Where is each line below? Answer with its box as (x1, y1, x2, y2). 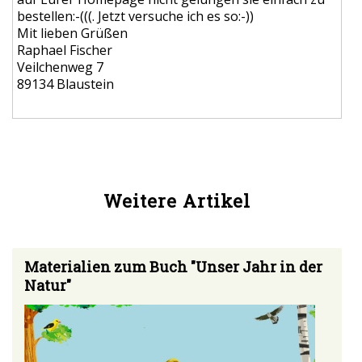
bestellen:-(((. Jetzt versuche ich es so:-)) (17, 6, 254, 25)
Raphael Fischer (17, 40, 112, 59)
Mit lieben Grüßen (17, 23, 128, 42)
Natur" (24, 275, 71, 295)
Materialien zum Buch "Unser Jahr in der (24, 256, 322, 276)
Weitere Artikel (103, 188, 251, 213)
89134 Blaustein (17, 74, 114, 93)
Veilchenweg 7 (17, 57, 103, 76)
